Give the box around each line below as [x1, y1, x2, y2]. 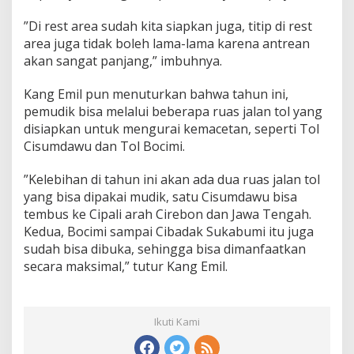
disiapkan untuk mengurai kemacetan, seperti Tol [24, 120, 319, 137]
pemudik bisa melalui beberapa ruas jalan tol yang [24, 103, 322, 120]
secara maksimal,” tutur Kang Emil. [24, 258, 228, 275]
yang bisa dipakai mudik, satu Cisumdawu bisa [24, 188, 297, 205]
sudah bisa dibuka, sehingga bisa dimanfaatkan [24, 240, 306, 258]
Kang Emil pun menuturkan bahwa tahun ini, [24, 85, 288, 103]
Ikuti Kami [154, 314, 200, 329]
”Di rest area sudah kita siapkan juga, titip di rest [24, 17, 312, 35]
